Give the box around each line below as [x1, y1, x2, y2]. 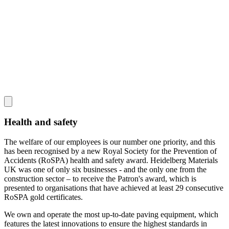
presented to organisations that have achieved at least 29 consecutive [4, 183, 223, 192]
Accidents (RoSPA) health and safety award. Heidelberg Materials [4, 155, 218, 165]
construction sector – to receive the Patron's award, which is [4, 174, 196, 183]
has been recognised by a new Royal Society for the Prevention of [4, 146, 217, 155]
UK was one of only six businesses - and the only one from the [4, 165, 207, 174]
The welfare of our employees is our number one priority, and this [4, 137, 215, 146]
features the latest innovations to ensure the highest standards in [4, 219, 207, 228]
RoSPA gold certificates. [4, 192, 85, 201]
